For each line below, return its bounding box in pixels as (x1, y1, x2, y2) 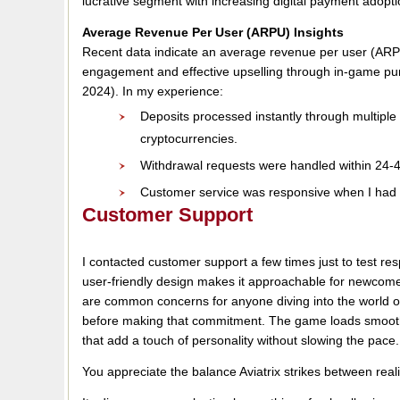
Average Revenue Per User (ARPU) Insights (82, 25, 344, 39)
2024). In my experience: (82, 84, 223, 98)
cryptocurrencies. (140, 131, 237, 146)
